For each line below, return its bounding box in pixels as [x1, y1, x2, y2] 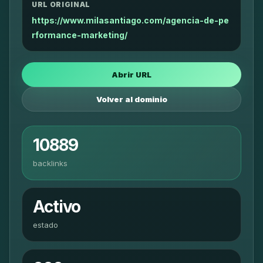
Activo [33, 197, 81, 217]
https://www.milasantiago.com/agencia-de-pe [32, 15, 229, 25]
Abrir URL [112, 70, 151, 79]
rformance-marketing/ [32, 30, 127, 40]
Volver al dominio [96, 95, 167, 104]
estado [33, 220, 58, 230]
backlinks [33, 159, 68, 168]
